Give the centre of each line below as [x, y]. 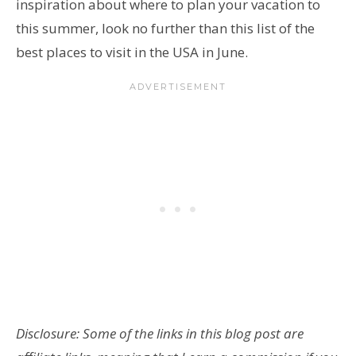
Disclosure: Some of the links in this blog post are [160, 333]
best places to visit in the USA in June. [133, 52]
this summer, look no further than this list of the [165, 28]
